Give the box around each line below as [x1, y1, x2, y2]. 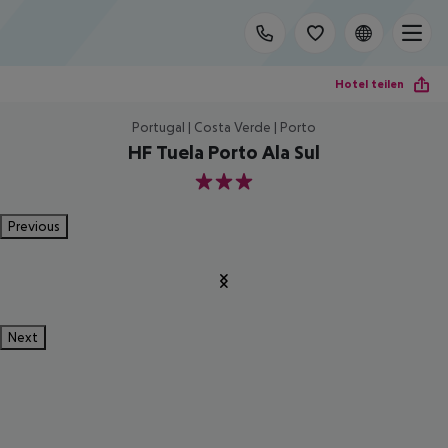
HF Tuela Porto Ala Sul [128, 141, 320, 163]
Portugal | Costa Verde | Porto [132, 119, 316, 135]
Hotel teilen [335, 76, 404, 91]
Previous [8, 218, 60, 234]
